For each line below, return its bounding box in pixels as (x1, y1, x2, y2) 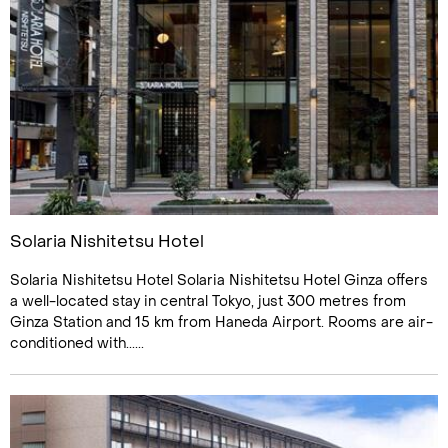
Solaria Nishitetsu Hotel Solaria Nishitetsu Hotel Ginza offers (10, 271, 428, 290)
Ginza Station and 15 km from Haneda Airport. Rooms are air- (10, 313, 433, 332)
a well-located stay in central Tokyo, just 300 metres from (10, 292, 406, 311)
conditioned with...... (10, 334, 144, 353)
